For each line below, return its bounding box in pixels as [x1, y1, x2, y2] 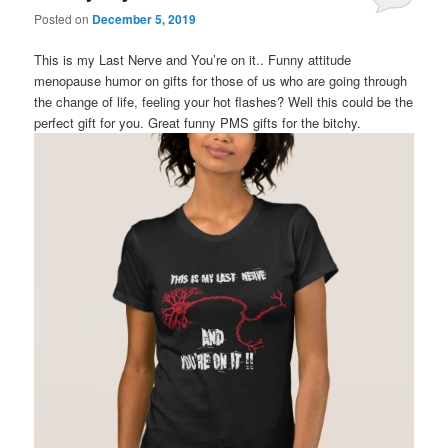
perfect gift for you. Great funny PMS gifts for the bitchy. [34, 113, 362, 133]
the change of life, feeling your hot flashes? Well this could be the [34, 92, 414, 112]
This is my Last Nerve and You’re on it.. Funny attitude [34, 50, 352, 70]
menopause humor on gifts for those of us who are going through [34, 71, 408, 91]
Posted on [34, 10, 93, 27]
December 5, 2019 [92, 10, 197, 28]
